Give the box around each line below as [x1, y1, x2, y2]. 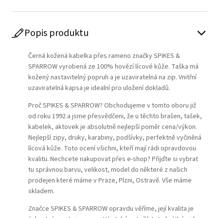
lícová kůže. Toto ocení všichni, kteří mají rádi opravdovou [28, 143, 197, 153]
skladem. [28, 186, 55, 196]
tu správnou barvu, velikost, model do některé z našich [28, 164, 188, 175]
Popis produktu [24, 26, 89, 40]
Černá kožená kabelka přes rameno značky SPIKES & [28, 51, 181, 61]
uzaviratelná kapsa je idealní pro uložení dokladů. [28, 83, 171, 93]
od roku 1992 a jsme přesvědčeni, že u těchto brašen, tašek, [28, 111, 202, 121]
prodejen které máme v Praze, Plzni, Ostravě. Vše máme [28, 175, 192, 185]
